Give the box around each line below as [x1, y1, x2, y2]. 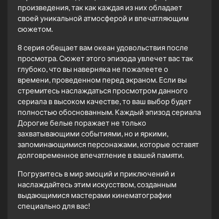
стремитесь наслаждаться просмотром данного [18, 86, 188, 95]
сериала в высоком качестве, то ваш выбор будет [18, 96, 192, 106]
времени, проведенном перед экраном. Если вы [18, 75, 187, 84]
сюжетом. [18, 24, 53, 33]
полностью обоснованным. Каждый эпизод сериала [18, 107, 201, 116]
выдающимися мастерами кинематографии [18, 190, 172, 199]
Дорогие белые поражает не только [18, 118, 146, 127]
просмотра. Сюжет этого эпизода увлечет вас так [18, 53, 193, 63]
